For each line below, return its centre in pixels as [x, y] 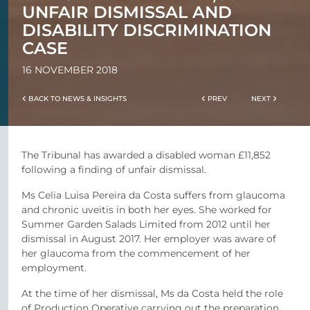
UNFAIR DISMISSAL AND [127, 12]
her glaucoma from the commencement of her [136, 253]
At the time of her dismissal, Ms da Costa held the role [152, 293]
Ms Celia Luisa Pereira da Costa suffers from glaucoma [153, 195]
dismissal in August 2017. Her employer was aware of [149, 239]
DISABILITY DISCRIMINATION [147, 30]
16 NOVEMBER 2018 [70, 70]
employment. [54, 268]
